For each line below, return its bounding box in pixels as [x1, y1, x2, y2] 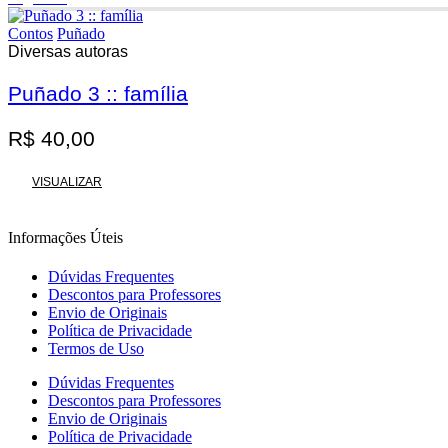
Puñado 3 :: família [8, 82, 188, 106]
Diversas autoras [8, 43, 128, 61]
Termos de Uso [48, 340, 144, 358]
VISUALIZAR [32, 174, 102, 189]
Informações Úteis [8, 228, 123, 246]
